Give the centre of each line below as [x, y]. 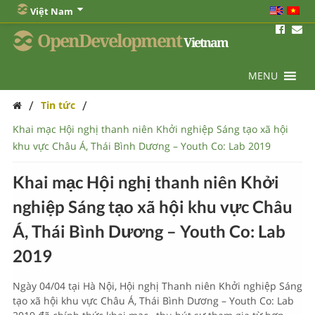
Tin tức [58, 105]
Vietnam [205, 43]
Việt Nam [52, 11]
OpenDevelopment [109, 41]
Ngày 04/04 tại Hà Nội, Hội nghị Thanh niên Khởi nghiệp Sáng [157, 286]
